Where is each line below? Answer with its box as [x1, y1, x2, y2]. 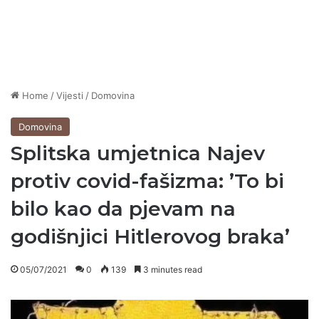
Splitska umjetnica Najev [11, 141, 265, 166]
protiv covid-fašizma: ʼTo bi [11, 169, 284, 194]
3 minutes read [141, 264, 202, 276]
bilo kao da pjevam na [11, 197, 236, 221]
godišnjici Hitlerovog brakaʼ [11, 224, 290, 249]
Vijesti [56, 90, 83, 102]
